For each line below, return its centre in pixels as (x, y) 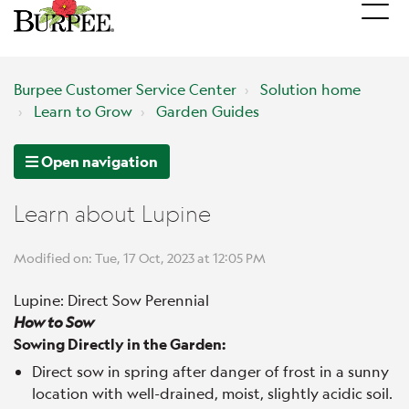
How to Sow (54, 321)
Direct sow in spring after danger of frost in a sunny (210, 371)
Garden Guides (208, 110)
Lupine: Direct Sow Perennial (111, 299)
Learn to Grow (83, 110)
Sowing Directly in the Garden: (120, 343)
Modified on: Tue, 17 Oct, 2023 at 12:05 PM (140, 257)
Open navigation (98, 161)
